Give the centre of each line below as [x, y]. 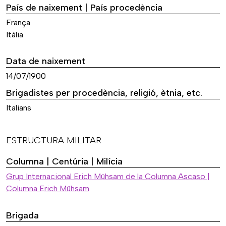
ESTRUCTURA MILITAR [54, 140]
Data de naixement [46, 61]
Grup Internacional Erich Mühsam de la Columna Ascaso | [108, 177]
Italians [19, 108]
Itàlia [15, 34]
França [18, 22]
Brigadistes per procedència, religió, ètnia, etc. [104, 93]
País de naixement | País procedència [84, 7]
